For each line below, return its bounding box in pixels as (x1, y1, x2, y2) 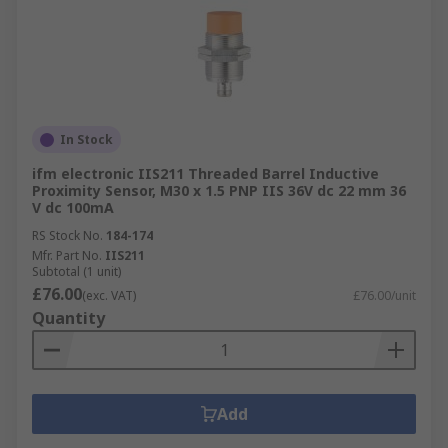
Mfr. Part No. (32, 247, 102, 264)
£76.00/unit (353, 287, 416, 304)
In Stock (60, 131, 113, 148)
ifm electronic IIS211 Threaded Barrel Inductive (32, 164, 379, 183)
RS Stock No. (32, 227, 103, 244)
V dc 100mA (32, 198, 114, 217)
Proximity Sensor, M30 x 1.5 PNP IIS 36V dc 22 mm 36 (32, 181, 406, 200)
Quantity (32, 307, 105, 329)
